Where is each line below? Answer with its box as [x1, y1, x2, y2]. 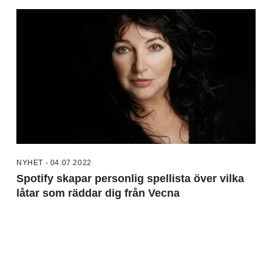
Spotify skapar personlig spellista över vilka [16, 172, 244, 185]
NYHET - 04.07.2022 [16, 158, 92, 167]
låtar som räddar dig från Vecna [16, 186, 180, 199]
